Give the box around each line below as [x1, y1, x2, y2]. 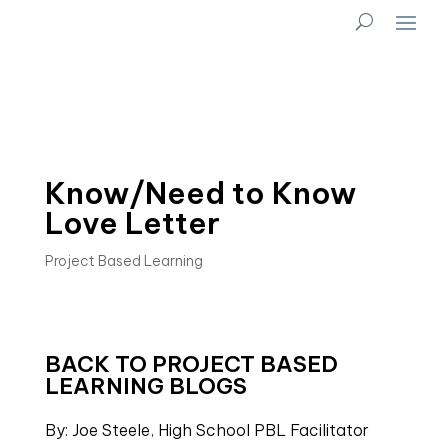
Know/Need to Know [44, 174, 356, 212]
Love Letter [44, 204, 220, 242]
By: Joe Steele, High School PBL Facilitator [44, 420, 369, 440]
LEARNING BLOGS [44, 372, 247, 400]
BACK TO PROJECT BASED [44, 350, 338, 378]
